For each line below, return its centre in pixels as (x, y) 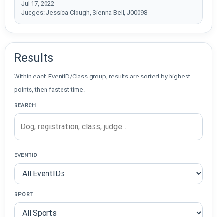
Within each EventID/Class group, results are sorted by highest (102, 76)
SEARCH (25, 105)
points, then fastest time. (49, 89)
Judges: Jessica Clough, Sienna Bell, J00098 (84, 12)
